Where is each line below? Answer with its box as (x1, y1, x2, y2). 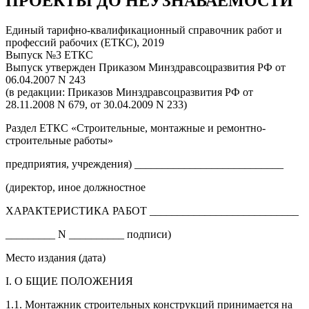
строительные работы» (6, 134, 113, 146)
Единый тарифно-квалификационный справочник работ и (6, 23, 282, 36)
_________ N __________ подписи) (6, 228, 171, 240)
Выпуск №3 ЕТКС (6, 48, 93, 61)
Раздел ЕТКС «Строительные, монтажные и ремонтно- (6, 121, 266, 134)
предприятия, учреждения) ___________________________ (6, 157, 283, 170)
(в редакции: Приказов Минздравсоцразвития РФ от (6, 86, 253, 98)
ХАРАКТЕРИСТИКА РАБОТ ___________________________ (6, 204, 299, 217)
